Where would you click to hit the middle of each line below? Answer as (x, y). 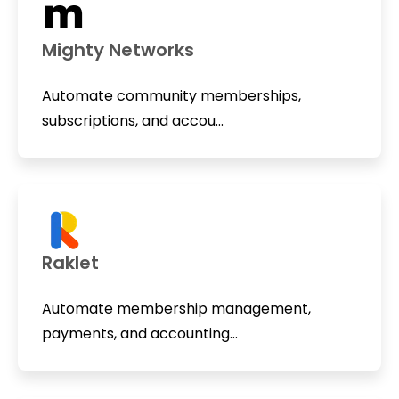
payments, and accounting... (139, 334)
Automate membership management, (176, 309)
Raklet (70, 263)
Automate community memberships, (171, 95)
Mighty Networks (118, 49)
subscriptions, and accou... (132, 120)
